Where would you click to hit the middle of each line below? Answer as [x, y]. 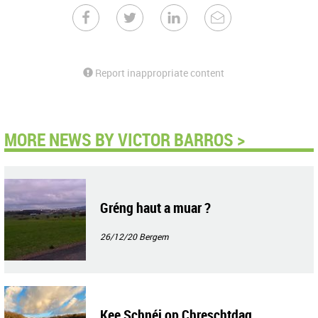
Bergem [154, 236]
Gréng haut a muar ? [155, 208]
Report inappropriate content [159, 73]
